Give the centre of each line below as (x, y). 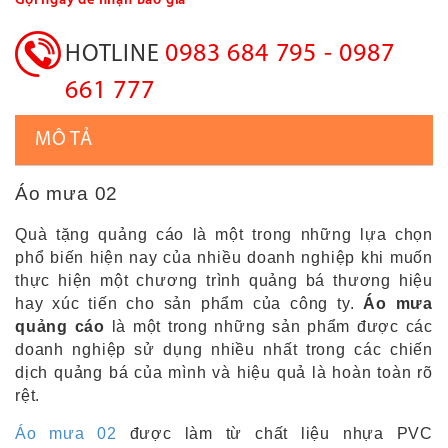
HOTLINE (115, 55)
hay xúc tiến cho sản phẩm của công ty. (189, 303)
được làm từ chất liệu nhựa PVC (274, 433)
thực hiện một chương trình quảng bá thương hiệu (224, 280)
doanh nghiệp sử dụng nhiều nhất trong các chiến (224, 349)
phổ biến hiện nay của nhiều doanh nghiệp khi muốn (224, 257)
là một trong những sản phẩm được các (269, 326)
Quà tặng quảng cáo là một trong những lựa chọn (224, 234)
